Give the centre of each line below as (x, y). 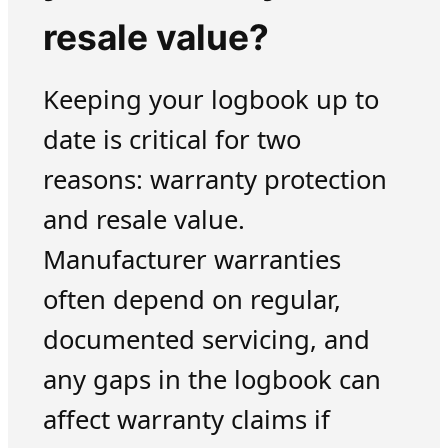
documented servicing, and (206, 339)
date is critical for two (171, 139)
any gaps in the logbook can (211, 379)
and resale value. (143, 219)
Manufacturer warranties (191, 259)
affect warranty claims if (186, 419)
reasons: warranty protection (214, 179)
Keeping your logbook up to (210, 99)
